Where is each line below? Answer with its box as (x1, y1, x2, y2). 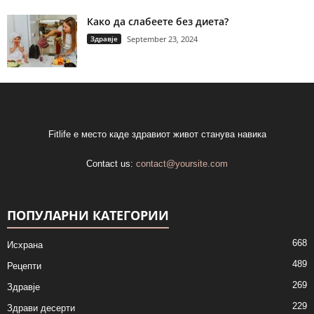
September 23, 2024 (127, 34, 198, 45)
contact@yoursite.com (136, 158, 228, 170)
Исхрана (7, 240, 43, 251)
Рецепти (7, 261, 41, 272)
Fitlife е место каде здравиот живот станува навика (48, 129, 266, 140)
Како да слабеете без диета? (87, 15, 228, 29)
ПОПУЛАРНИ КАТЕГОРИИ (7, 207, 169, 224)
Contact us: (86, 158, 136, 170)
